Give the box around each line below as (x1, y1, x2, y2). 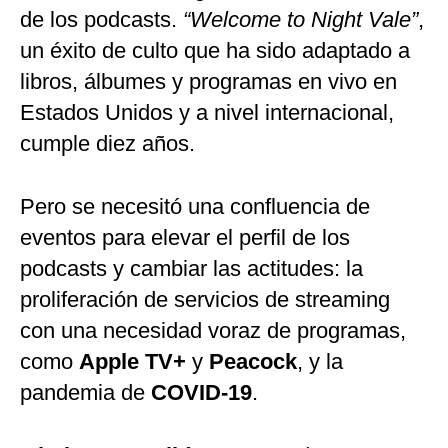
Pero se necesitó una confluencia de (20, 194, 370, 220)
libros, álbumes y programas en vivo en (20, 69, 397, 95)
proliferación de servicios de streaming (20, 287, 390, 313)
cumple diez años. (20, 131, 195, 157)
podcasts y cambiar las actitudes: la (20, 256, 363, 282)
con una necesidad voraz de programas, (20, 318, 406, 344)
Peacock (209, 349, 297, 375)
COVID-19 (151, 380, 252, 406)
